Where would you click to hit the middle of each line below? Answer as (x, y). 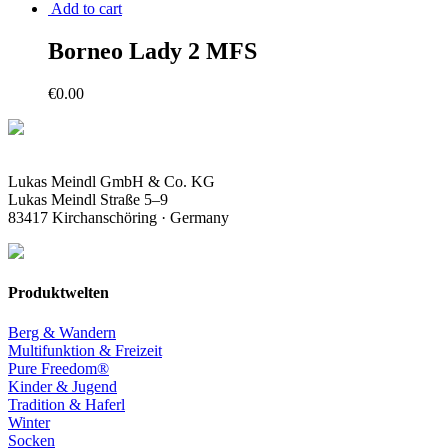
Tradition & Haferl (66, 404)
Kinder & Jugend (62, 386)
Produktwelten (58, 293)
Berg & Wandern (62, 332)
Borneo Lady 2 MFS (152, 51)
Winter (29, 422)
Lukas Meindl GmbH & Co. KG (111, 182)
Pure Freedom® (58, 368)
